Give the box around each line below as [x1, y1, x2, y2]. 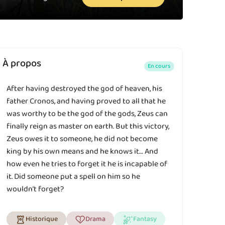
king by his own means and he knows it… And [7, 145, 158, 158]
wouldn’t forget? [7, 183, 64, 196]
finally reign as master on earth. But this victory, [7, 120, 169, 133]
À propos [3, 55, 41, 72]
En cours [147, 61, 171, 71]
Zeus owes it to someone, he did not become [7, 133, 158, 146]
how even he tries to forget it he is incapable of [7, 158, 167, 171]
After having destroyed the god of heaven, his [7, 82, 162, 95]
